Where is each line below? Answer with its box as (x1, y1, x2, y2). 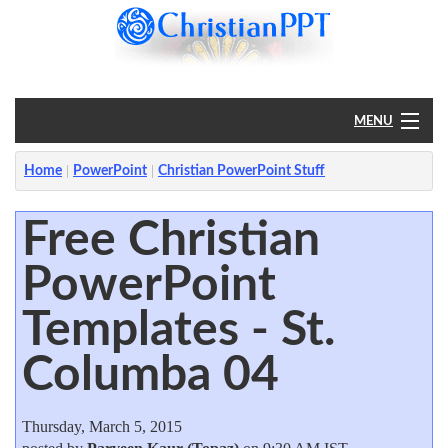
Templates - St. (21, 305, 335, 354)
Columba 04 (21, 350, 279, 399)
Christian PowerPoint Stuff (158, 164, 325, 178)
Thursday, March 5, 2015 (21, 417, 182, 435)
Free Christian (21, 215, 320, 264)
